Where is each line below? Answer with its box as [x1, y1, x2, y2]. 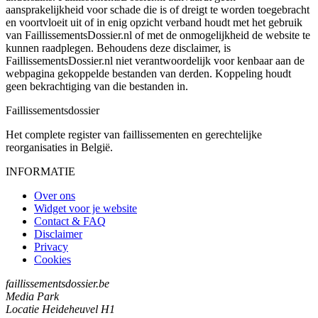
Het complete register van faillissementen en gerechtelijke [6, 128, 262, 141]
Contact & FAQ [34, 214, 106, 227]
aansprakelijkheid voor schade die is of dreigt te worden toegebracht [6, 3, 309, 16]
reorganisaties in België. [6, 141, 113, 153]
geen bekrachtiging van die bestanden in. [6, 79, 188, 92]
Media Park [6, 290, 59, 302]
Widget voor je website [34, 202, 137, 214]
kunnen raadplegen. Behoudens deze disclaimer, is [6, 41, 231, 54]
